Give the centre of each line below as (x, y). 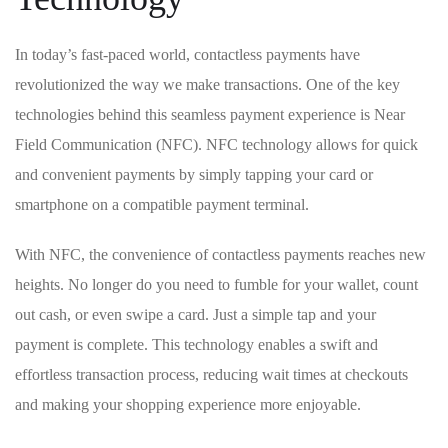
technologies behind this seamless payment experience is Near (210, 115)
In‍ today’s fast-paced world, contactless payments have (187, 55)
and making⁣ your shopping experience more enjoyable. (188, 405)
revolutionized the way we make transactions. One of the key (207, 85)
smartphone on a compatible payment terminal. (162, 205)
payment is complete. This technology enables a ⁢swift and (196, 345)
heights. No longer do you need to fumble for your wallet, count (216, 285)
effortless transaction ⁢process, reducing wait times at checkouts (211, 375)
